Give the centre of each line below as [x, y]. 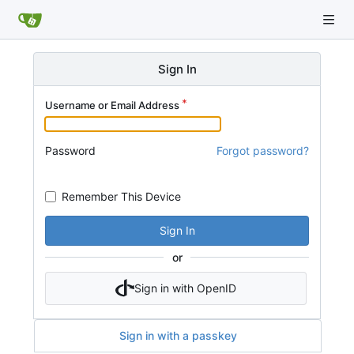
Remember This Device [121, 196]
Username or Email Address [112, 105]
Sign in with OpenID [185, 288]
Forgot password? [263, 151]
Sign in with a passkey [178, 336]
